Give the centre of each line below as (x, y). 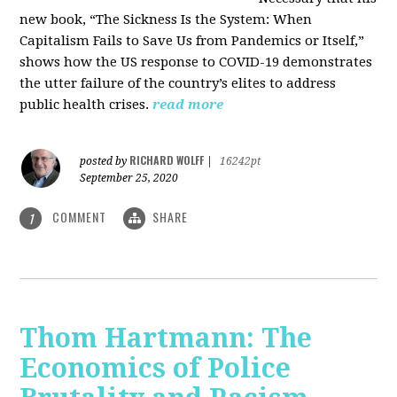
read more (188, 104)
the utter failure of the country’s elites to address (178, 83)
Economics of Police (156, 369)
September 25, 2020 (129, 178)
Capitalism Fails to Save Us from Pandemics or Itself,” (192, 40)
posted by (105, 161)
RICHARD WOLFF (167, 160)
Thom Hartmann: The (166, 339)
